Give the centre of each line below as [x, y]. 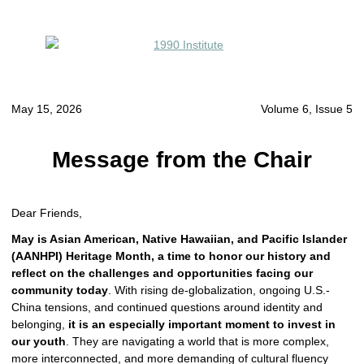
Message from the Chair [182, 160]
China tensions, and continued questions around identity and [167, 307]
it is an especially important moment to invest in [202, 324]
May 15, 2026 [47, 109]
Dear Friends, [47, 213]
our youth [39, 341]
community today [60, 290]
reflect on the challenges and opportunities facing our [162, 273]
